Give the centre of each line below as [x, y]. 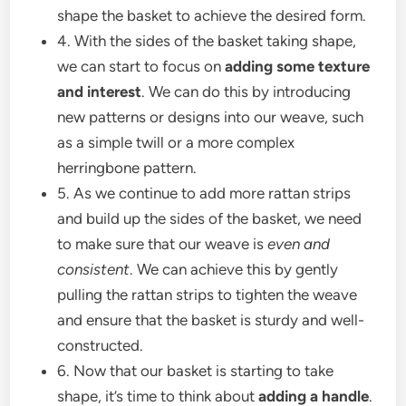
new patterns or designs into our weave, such [211, 117]
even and [299, 244]
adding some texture [298, 67]
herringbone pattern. [127, 168]
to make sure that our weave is [163, 244]
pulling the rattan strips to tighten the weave [208, 295]
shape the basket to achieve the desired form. [212, 16]
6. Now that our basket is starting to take [196, 371]
